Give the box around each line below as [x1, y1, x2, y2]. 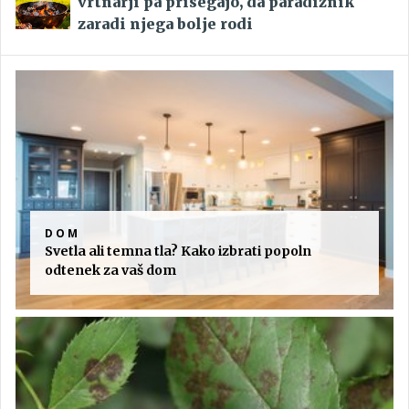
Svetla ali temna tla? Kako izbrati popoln [45, 242, 311, 259]
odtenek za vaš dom [45, 261, 176, 278]
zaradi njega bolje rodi [78, 14, 253, 33]
